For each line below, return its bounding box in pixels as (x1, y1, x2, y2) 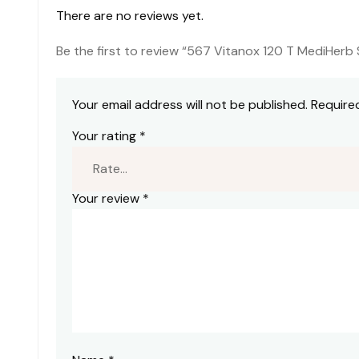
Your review (72, 190, 143, 208)
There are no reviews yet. (56, 6, 204, 24)
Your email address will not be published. (72, 95, 308, 113)
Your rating (72, 127, 139, 144)
